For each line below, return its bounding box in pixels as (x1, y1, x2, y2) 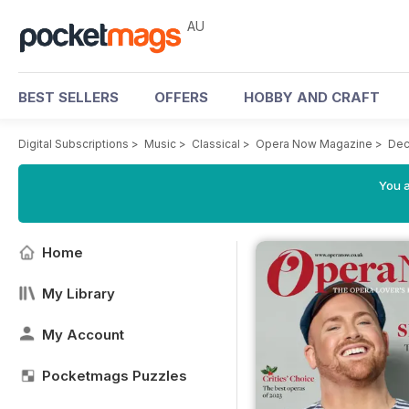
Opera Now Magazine (256, 137, 372, 151)
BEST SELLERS (18, 89, 119, 106)
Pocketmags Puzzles (42, 367, 187, 384)
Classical (192, 137, 240, 151)
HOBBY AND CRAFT (244, 89, 380, 106)
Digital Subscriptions (18, 137, 129, 151)
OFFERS (154, 89, 208, 106)
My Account (42, 326, 124, 343)
